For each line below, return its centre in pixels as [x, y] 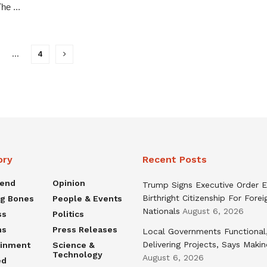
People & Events [87, 199]
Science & [73, 245]
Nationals [161, 211]
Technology [77, 255]
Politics [68, 214]
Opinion [69, 183]
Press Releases [85, 230]
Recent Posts [175, 160]
